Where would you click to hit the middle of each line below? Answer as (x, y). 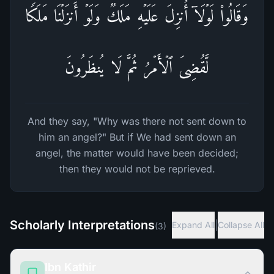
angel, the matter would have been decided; (137, 153)
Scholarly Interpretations (82, 225)
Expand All (193, 225)
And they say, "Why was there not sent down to (137, 121)
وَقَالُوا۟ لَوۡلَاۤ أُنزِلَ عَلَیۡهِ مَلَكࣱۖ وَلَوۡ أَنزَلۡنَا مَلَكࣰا (137, 16)
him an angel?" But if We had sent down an (137, 137)
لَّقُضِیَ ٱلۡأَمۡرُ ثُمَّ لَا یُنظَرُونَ (137, 67)
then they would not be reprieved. (137, 169)
